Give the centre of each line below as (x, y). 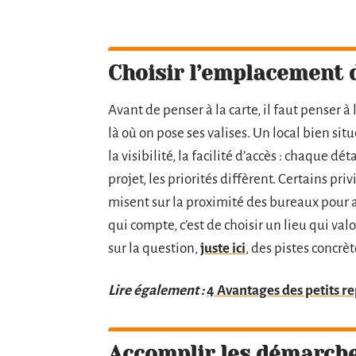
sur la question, (154, 248)
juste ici (223, 248)
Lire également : (156, 290)
